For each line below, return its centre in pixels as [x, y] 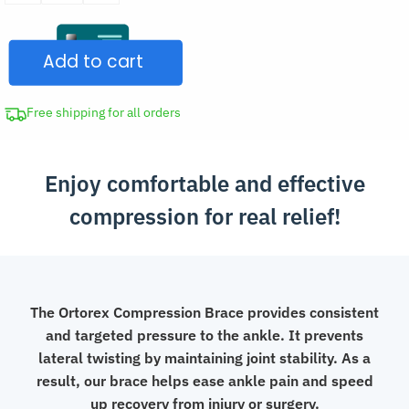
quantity [31, 66]
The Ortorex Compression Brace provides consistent [204, 313]
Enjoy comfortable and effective [204, 184]
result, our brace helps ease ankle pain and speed [204, 381]
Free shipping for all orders [104, 113]
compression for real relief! [204, 217]
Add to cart [93, 62]
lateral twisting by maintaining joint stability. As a [204, 358]
